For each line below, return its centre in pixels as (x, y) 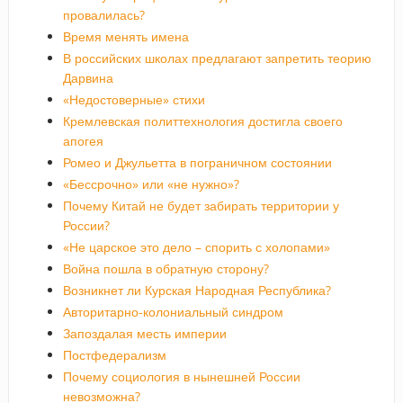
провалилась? (103, 14)
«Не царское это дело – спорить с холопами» (196, 246)
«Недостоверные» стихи (134, 99)
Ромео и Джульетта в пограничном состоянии (197, 162)
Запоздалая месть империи (144, 333)
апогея (83, 140)
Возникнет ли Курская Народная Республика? (197, 290)
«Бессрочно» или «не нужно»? (151, 184)
